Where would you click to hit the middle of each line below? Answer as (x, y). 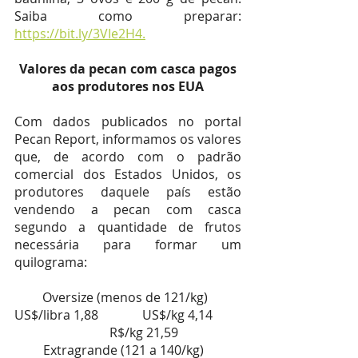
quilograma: (51, 262)
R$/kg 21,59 (144, 332)
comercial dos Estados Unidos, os (128, 174)
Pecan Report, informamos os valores (128, 139)
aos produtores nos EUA (128, 86)
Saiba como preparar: (128, 16)
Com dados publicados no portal (128, 121)
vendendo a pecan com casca (128, 209)
